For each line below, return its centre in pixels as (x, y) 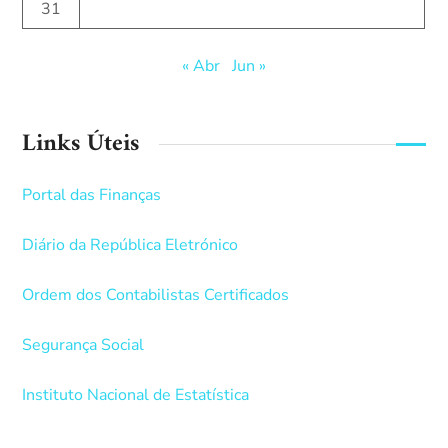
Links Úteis (81, 143)
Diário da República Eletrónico (130, 244)
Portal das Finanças (92, 194)
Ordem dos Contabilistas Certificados (156, 294)
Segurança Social (83, 344)
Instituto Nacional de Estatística (136, 394)
